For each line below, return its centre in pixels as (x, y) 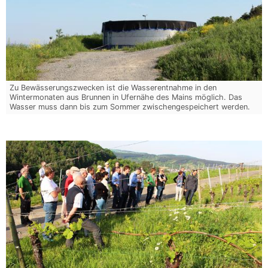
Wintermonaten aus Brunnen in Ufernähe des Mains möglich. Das (126, 97)
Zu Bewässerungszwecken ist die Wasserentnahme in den (113, 87)
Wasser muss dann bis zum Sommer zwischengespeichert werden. (130, 106)
